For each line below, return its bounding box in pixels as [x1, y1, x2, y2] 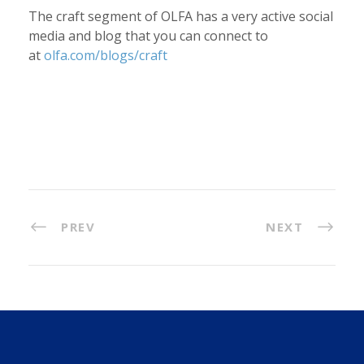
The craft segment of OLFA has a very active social [28, 7, 333, 26]
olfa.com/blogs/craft [44, 46, 167, 65]
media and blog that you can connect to [28, 27, 268, 45]
